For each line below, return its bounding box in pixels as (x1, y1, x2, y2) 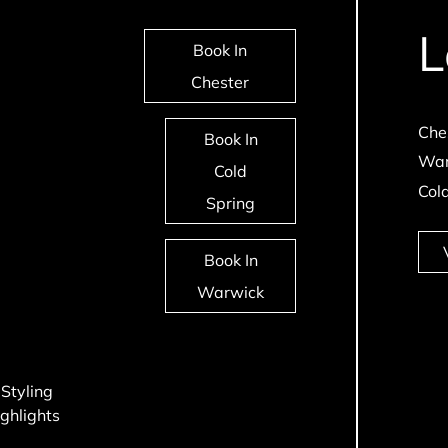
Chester (191, 71, 250, 92)
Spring (206, 192, 256, 213)
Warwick (197, 281, 265, 302)
